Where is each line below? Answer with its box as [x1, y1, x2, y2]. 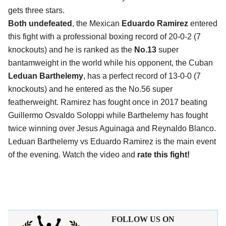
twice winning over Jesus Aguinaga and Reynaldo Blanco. [8, 124, 216, 133]
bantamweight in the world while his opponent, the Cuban [8, 59, 213, 68]
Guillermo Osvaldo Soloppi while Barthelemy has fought [8, 111, 208, 120]
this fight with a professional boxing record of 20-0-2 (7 [8, 32, 201, 41]
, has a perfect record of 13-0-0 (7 [83, 72, 201, 81]
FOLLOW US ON [111, 214, 175, 223]
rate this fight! [137, 150, 190, 159]
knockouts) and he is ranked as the [8, 45, 132, 54]
